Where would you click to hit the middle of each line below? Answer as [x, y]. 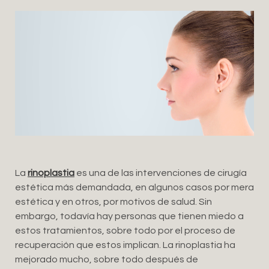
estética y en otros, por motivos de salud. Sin [113, 201]
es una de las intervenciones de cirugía [161, 173]
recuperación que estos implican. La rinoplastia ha [125, 245]
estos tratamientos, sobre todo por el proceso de [125, 230]
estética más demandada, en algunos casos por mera [134, 187]
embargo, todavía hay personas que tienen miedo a [129, 216]
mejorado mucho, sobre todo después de [107, 259]
